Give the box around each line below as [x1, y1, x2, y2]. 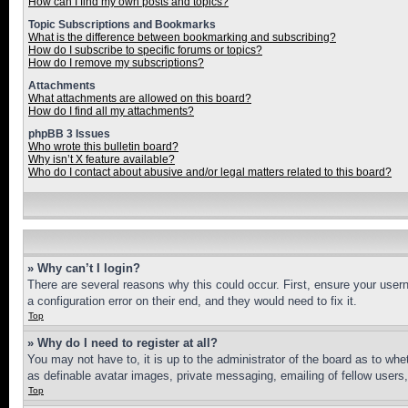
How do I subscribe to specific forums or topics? [28, 44, 262, 56]
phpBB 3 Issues [28, 127, 110, 140]
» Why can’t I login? [27, 261, 140, 275]
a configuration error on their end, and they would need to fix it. [27, 294, 357, 308]
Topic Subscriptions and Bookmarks [28, 18, 216, 31]
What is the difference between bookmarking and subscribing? [28, 31, 336, 44]
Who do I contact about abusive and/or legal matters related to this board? [28, 166, 392, 178]
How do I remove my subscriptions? [28, 56, 204, 69]
